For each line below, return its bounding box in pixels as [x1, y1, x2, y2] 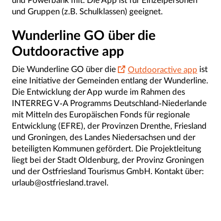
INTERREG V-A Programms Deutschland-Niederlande [12, 99, 207, 108]
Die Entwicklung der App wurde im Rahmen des [12, 88, 185, 97]
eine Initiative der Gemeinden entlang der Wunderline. [12, 76, 208, 85]
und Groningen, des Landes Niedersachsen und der [12, 133, 195, 142]
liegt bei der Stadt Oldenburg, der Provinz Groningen [12, 156, 204, 165]
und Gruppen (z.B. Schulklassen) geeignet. [12, 7, 163, 16]
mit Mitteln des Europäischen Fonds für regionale [12, 110, 190, 119]
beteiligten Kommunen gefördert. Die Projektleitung [12, 145, 201, 153]
